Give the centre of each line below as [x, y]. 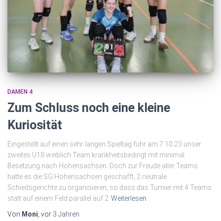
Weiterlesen [129, 198]
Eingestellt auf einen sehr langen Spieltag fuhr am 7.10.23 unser [104, 144]
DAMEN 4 [20, 92]
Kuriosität [35, 125]
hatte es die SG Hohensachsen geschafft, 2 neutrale [87, 176]
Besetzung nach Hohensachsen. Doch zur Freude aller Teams [103, 166]
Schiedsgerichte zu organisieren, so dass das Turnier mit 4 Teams [110, 187]
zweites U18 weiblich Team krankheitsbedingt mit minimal [96, 155]
